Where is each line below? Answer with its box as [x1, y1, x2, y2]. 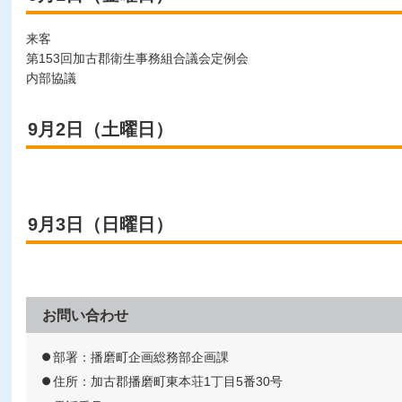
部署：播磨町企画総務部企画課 [53, 349, 229, 364]
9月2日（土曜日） [28, 118, 173, 139]
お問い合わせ [42, 307, 128, 323]
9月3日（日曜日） [28, 214, 173, 234]
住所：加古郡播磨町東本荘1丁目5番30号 [53, 374, 283, 389]
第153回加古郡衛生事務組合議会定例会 [26, 50, 249, 66]
